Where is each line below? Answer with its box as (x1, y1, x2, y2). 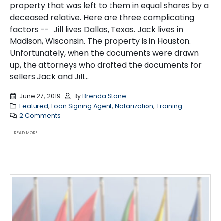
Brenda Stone (82, 92, 127, 101)
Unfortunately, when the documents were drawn (10, 47, 199, 59)
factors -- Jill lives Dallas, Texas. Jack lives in (10, 23, 183, 35)
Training (156, 102, 182, 110)
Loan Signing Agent (51, 102, 112, 110)
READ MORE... (14, 130, 40, 136)
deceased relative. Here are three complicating (10, 11, 194, 23)
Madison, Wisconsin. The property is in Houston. (10, 35, 191, 47)
